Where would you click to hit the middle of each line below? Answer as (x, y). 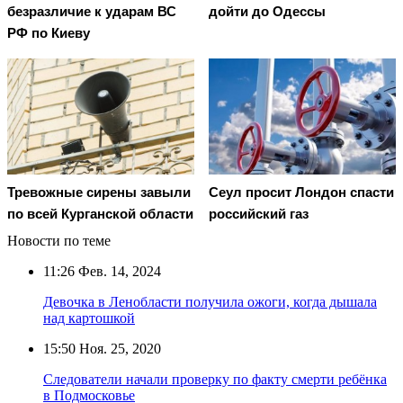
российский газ (259, 213)
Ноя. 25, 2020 (118, 348)
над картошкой (89, 318)
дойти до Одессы (267, 12)
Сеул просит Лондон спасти (301, 192)
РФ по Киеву (49, 33)
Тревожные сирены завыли (99, 192)
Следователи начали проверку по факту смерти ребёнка (215, 379)
